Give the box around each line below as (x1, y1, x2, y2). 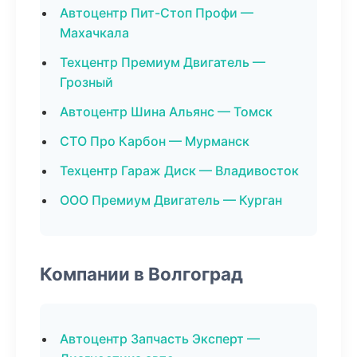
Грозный (60, 74, 113, 90)
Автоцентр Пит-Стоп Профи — (60, 5, 253, 21)
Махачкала (60, 25, 129, 41)
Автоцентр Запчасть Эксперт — (60, 331, 260, 347)
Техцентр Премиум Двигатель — (60, 54, 265, 70)
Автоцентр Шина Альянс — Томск (60, 104, 273, 120)
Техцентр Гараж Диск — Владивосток (60, 163, 299, 178)
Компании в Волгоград (40, 263, 243, 284)
